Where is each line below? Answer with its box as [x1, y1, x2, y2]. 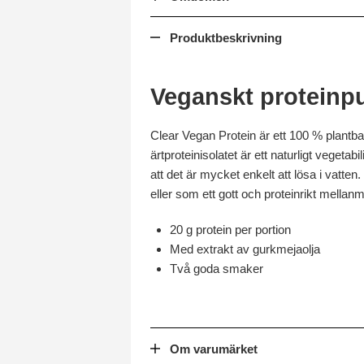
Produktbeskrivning [170, 31, 282, 45]
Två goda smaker [170, 262, 263, 275]
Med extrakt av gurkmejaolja [170, 242, 320, 256]
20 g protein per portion [170, 223, 291, 236]
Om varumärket [170, 342, 258, 356]
